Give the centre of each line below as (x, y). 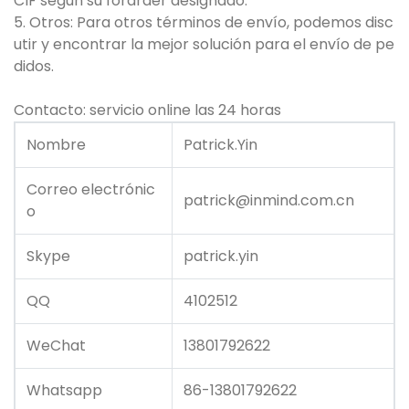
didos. (34, 67)
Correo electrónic (91, 190)
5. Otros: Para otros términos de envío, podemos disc (204, 23)
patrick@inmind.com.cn (269, 201)
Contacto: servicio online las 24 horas (147, 110)
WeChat (56, 346)
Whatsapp (64, 391)
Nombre (56, 145)
